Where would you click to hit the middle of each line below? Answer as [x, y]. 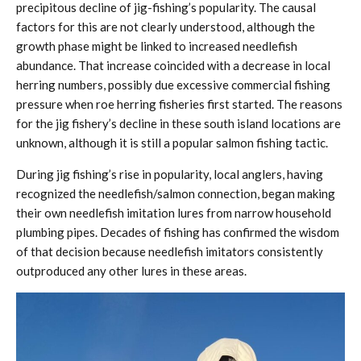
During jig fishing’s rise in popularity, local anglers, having [170, 174]
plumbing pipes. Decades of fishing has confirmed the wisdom [178, 232]
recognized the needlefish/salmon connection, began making [176, 193]
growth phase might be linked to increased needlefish [157, 46]
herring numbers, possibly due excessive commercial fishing [173, 85]
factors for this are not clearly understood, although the [166, 27]
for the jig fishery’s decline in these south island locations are [178, 123]
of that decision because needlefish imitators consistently [170, 251]
